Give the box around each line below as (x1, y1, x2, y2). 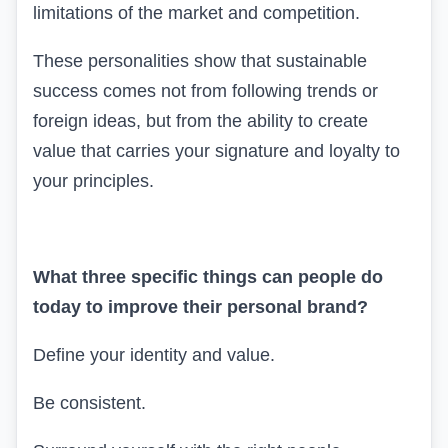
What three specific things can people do (33, 266, 383, 287)
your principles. (33, 170, 154, 191)
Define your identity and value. (33, 344, 275, 365)
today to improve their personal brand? (33, 296, 368, 317)
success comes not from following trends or (33, 80, 378, 101)
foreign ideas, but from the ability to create (33, 110, 368, 131)
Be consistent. (33, 392, 146, 413)
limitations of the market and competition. (33, 2, 360, 23)
